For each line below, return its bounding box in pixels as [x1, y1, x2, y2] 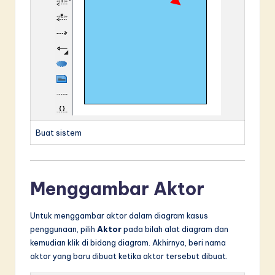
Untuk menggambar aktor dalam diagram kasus [30, 211, 208, 221]
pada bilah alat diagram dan [122, 224, 228, 234]
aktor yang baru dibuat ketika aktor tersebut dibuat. [30, 251, 228, 261]
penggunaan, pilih [30, 224, 97, 234]
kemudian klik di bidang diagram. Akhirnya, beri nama [30, 238, 226, 248]
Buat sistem [36, 127, 82, 137]
